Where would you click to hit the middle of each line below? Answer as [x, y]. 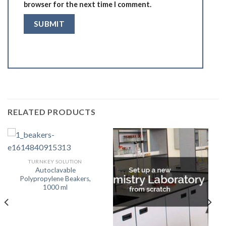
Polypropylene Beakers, [55, 178]
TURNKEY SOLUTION [55, 162]
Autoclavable [55, 170]
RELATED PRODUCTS [52, 111]
